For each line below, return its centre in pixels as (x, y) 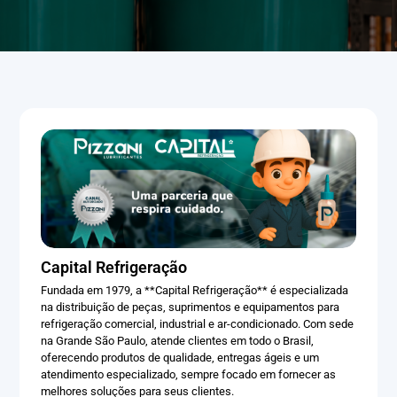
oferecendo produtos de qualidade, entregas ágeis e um (180, 358)
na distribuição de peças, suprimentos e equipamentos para (191, 307)
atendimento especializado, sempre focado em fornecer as (189, 375)
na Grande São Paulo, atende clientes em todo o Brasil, (178, 341)
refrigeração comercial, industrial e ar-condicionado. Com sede (198, 324)
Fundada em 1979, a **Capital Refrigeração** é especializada (195, 291)
